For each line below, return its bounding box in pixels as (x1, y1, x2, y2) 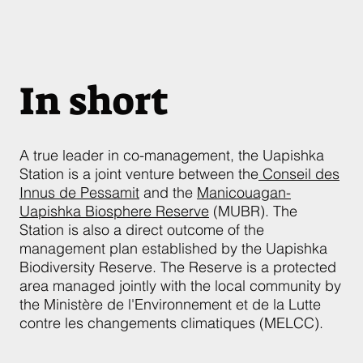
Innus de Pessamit (19, 183, 139, 202)
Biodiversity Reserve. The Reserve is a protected (19, 258, 336, 276)
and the (139, 183, 197, 202)
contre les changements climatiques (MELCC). (19, 314, 323, 332)
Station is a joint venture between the (19, 164, 258, 183)
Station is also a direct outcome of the (19, 220, 264, 239)
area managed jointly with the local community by (19, 276, 341, 295)
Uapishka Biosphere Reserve (19, 202, 209, 220)
